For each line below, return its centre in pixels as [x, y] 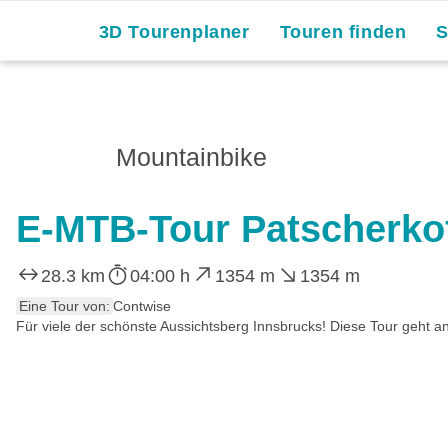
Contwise [142, 305]
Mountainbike [191, 157]
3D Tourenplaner [174, 32]
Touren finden [343, 32]
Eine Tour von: [64, 305]
